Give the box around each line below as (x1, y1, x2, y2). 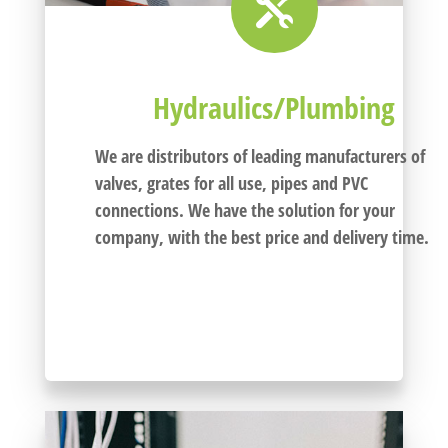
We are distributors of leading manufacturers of (94, 143, 425, 168)
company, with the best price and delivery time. (94, 224, 429, 249)
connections (94, 197, 179, 222)
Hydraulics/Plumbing (152, 86, 395, 128)
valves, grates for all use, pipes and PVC (94, 170, 368, 195)
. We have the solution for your (178, 197, 395, 222)
